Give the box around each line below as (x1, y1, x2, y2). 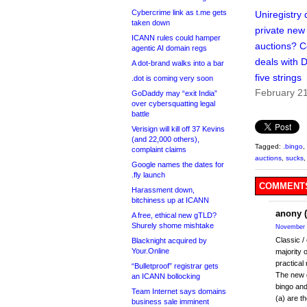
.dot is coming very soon (132, 74, 213, 82)
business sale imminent (132, 297, 209, 306)
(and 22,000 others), (132, 135, 199, 143)
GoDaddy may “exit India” (132, 89, 217, 97)
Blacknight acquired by (132, 236, 207, 245)
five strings (255, 72, 302, 84)
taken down (132, 19, 170, 27)
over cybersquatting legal (132, 99, 215, 108)
